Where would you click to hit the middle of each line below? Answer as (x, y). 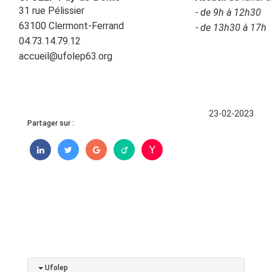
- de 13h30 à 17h (231, 28)
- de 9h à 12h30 (228, 13)
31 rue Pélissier (52, 11)
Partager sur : (51, 124)
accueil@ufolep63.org (66, 56)
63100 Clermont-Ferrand (88, 26)
